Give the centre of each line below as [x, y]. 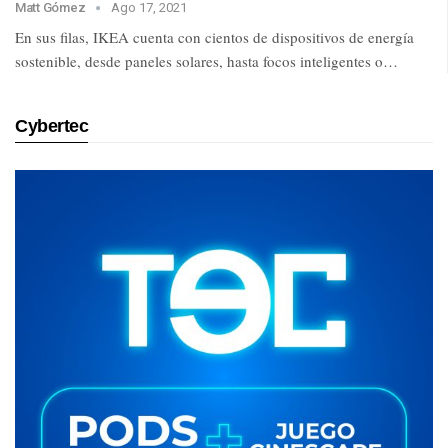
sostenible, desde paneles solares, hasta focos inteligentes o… [206, 61]
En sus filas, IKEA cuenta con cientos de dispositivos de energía [214, 37]
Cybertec [52, 126]
